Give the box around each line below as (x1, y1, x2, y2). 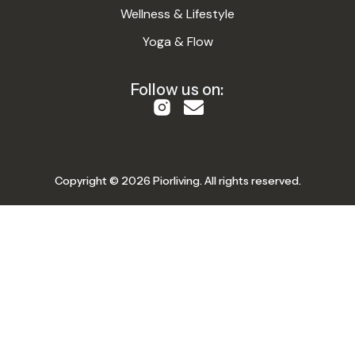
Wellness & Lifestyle (120, 6, 235, 22)
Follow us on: (131, 80, 224, 99)
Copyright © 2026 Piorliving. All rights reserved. (54, 174, 301, 188)
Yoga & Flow (142, 33, 213, 50)
